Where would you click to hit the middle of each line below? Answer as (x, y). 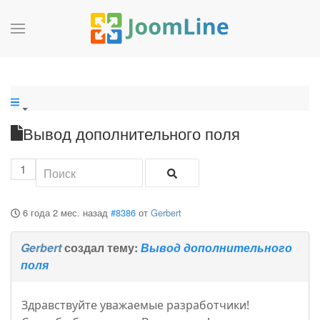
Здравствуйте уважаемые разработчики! (135, 305)
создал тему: (101, 248)
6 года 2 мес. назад (65, 213)
